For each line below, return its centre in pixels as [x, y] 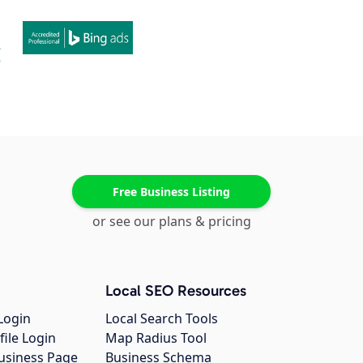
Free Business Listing [171, 192]
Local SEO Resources [176, 291]
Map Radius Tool [156, 338]
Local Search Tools [162, 319]
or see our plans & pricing [171, 222]
